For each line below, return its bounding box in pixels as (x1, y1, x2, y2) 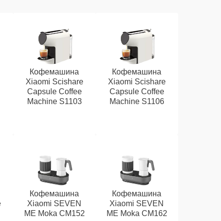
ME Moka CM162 (106, 209, 167, 218)
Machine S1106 (109, 97, 164, 106)
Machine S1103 (27, 97, 82, 106)
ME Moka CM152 (24, 209, 85, 218)
